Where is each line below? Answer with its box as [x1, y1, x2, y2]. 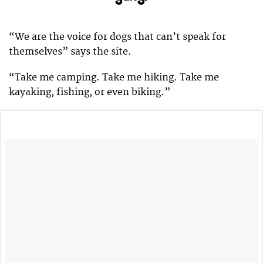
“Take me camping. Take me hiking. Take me [9, 72, 219, 84]
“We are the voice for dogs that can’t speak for [9, 31, 226, 43]
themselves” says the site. [9, 45, 131, 58]
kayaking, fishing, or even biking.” [9, 86, 170, 99]
